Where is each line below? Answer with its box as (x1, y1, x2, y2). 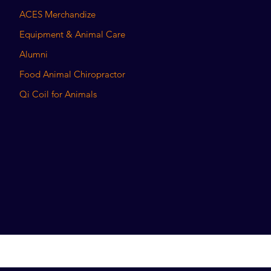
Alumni (19, 48, 48, 60)
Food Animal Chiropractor (19, 68, 126, 80)
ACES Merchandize (19, 8, 96, 20)
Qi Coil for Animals (19, 88, 97, 100)
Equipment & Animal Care (19, 28, 126, 40)
